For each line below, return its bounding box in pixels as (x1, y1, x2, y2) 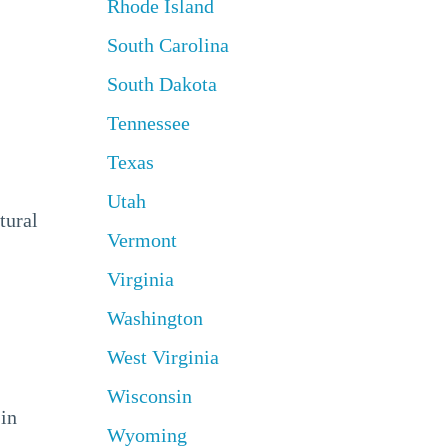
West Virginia (106, 346, 219, 368)
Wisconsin (106, 385, 192, 407)
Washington (106, 307, 203, 329)
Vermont (106, 229, 177, 251)
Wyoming (106, 424, 187, 446)
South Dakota (106, 73, 217, 95)
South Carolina (106, 34, 229, 56)
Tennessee (106, 112, 190, 134)
